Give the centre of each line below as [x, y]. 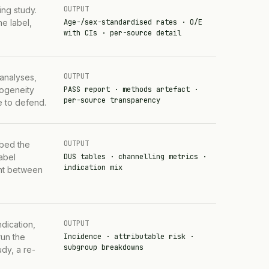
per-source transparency [112, 100]
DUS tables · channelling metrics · [135, 156]
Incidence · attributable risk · [128, 236]
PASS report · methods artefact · [131, 89]
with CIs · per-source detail [122, 33]
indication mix [93, 167]
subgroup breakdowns [103, 247]
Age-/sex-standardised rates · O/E [133, 22]
